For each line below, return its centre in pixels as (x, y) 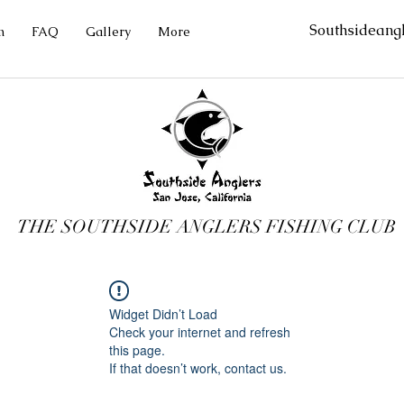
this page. (137, 350)
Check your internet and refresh (200, 332)
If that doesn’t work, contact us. (198, 368)
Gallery (108, 32)
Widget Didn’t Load (163, 314)
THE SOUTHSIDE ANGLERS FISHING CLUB (206, 227)
